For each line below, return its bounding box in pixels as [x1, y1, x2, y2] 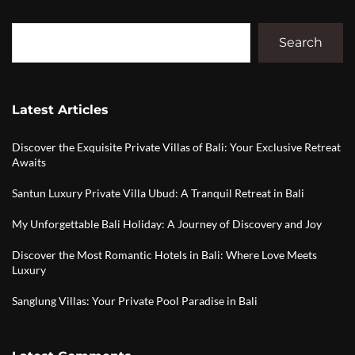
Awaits [12, 155, 46, 169]
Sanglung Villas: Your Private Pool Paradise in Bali [12, 293, 258, 307]
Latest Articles [12, 101, 109, 117]
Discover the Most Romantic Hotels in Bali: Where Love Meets [12, 247, 317, 261]
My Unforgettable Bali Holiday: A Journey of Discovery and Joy [12, 216, 322, 231]
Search [279, 35, 323, 51]
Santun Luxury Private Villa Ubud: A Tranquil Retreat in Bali [12, 185, 304, 200]
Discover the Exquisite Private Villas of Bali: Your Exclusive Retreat [12, 139, 341, 154]
